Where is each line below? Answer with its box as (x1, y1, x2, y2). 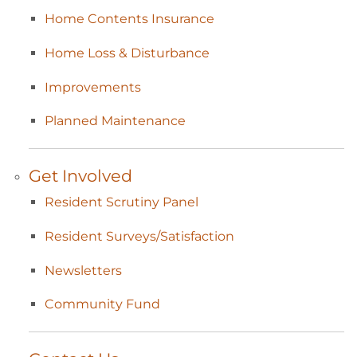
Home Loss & (45, 45, 131, 61)
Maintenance (101, 113, 186, 129)
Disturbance (131, 45, 210, 61)
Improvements (45, 79, 141, 95)
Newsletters (45, 262, 122, 278)
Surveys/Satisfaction (106, 228, 234, 244)
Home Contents (45, 11, 151, 27)
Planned (45, 113, 101, 129)
